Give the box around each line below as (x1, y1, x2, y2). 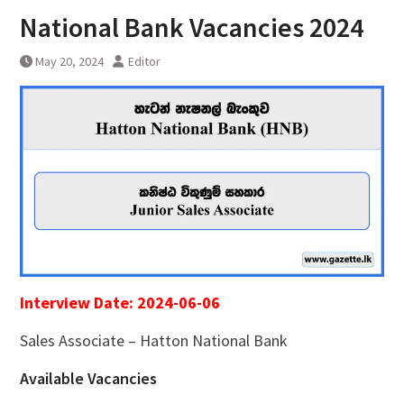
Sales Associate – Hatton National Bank (19, 330, 288, 352)
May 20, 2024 (34, 53, 104, 70)
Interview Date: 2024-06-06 (19, 292, 220, 314)
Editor (127, 53, 161, 70)
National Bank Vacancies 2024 (19, 10, 363, 45)
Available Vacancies (19, 368, 157, 390)
